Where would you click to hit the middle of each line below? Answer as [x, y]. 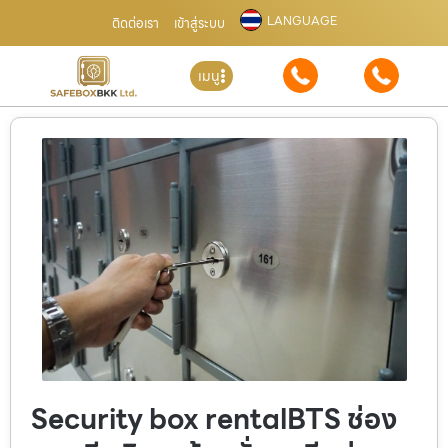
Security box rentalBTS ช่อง [214, 418]
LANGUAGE [301, 20]
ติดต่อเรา [135, 23]
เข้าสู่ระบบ [199, 23]
